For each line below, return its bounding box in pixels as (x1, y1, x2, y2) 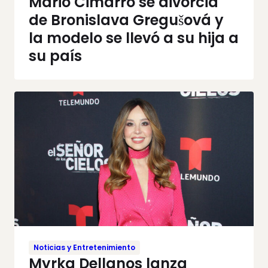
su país (29, 46, 82, 66)
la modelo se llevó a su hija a (29, 28, 239, 48)
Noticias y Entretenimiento (33, 242, 135, 252)
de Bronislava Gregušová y (29, 10, 224, 31)
